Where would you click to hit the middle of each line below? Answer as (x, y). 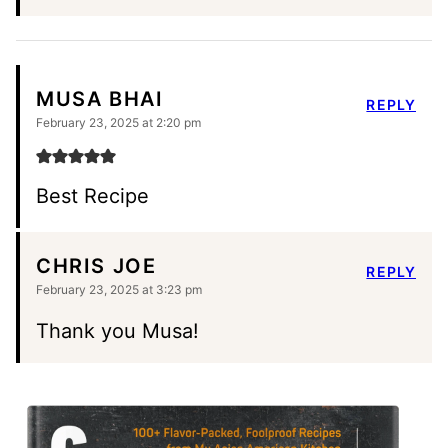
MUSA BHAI (100, 98)
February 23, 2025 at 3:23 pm (119, 290)
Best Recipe (92, 196)
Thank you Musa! (117, 331)
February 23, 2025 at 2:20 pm (118, 123)
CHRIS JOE (96, 265)
